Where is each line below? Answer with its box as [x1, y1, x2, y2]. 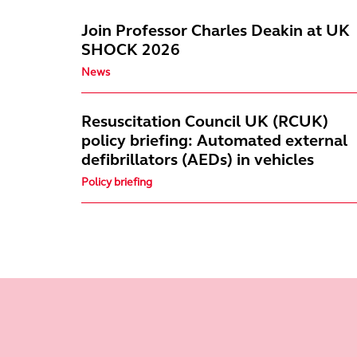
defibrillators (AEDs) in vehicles [81, 150, 314, 170]
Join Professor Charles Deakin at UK [81, 21, 350, 41]
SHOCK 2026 [81, 40, 180, 60]
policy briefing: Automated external [81, 131, 347, 151]
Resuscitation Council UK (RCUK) [81, 112, 328, 131]
